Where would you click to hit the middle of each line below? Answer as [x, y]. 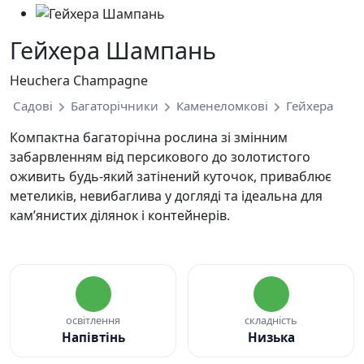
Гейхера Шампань [113, 50]
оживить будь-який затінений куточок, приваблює [171, 177]
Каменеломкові [222, 106]
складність [271, 321]
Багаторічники [115, 106]
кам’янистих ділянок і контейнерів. [120, 216]
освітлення [93, 321]
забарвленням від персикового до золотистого [160, 157]
